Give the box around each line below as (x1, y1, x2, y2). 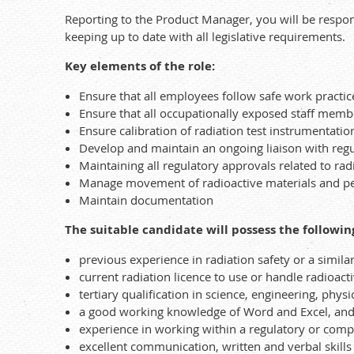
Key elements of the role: (65, 58, 215, 74)
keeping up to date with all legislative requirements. (65, 28, 345, 44)
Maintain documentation (79, 192, 213, 208)
